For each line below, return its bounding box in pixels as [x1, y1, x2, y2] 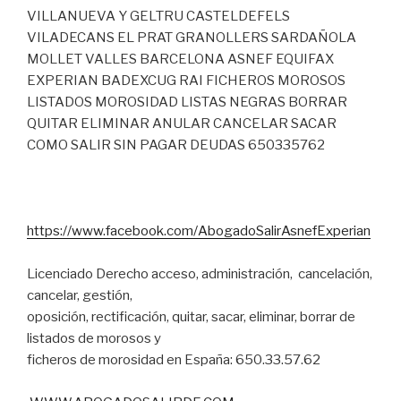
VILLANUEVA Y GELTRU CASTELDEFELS [27, 7, 290, 24]
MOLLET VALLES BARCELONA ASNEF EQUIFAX [27, 50, 334, 67]
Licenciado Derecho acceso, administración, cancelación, [27, 265, 372, 282]
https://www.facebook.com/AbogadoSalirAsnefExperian [27, 222, 371, 239]
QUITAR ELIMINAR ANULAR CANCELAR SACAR [27, 115, 337, 132]
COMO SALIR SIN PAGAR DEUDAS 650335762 [27, 136, 325, 153]
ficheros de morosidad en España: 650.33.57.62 [27, 351, 320, 368]
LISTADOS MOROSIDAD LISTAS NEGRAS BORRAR [27, 93, 347, 110]
